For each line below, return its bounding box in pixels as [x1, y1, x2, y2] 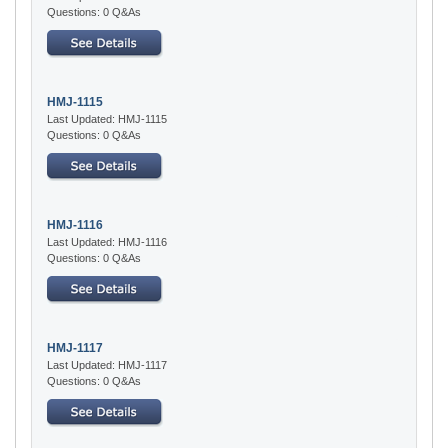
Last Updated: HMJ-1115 [47, 112, 167, 125]
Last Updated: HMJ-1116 [47, 235, 167, 248]
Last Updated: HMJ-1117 [47, 358, 167, 371]
